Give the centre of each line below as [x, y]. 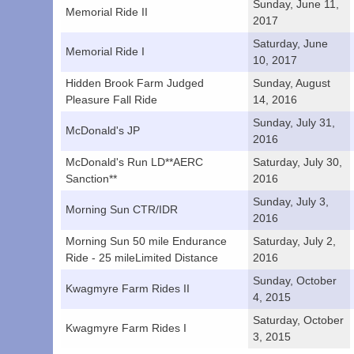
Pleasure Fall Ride [112, 100]
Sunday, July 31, [294, 123]
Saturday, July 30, [298, 162]
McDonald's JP [103, 131]
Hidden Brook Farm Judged [135, 83]
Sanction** [92, 179]
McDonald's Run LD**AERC [135, 162]
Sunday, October [295, 281]
